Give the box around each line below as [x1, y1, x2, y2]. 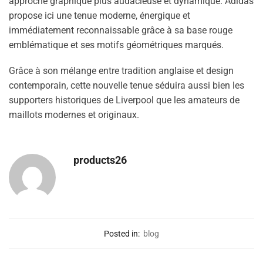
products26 [73, 153, 127, 166]
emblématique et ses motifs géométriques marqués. [9, 39, 224, 50]
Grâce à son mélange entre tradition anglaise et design [9, 65, 234, 77]
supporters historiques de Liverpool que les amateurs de [9, 95, 240, 106]
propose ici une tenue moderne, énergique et [9, 9, 190, 21]
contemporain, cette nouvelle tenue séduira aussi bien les [9, 80, 244, 92]
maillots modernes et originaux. [9, 109, 139, 121]
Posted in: [104, 228, 140, 238]
